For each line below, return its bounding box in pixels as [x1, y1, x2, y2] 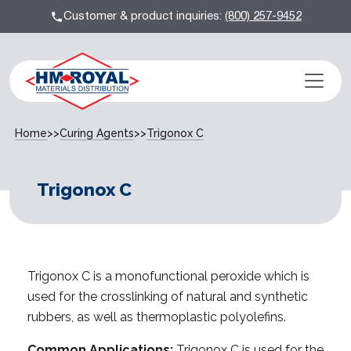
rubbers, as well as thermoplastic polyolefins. [27, 309, 286, 324]
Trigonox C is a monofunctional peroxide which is [27, 268, 309, 284]
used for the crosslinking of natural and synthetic [27, 288, 308, 304]
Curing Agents [60, 126, 134, 139]
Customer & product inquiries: [63, 7, 225, 25]
